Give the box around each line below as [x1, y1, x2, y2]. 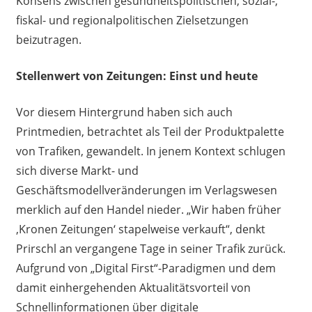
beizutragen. [15, 32, 81, 48]
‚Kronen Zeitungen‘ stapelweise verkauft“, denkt [15, 221, 265, 237]
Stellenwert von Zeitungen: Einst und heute [15, 68, 258, 84]
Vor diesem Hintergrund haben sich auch [15, 104, 233, 120]
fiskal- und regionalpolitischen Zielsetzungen [15, 13, 249, 29]
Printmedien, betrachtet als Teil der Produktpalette [15, 124, 284, 140]
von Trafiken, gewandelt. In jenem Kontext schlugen [15, 143, 286, 159]
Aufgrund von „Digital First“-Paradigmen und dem [15, 260, 276, 276]
